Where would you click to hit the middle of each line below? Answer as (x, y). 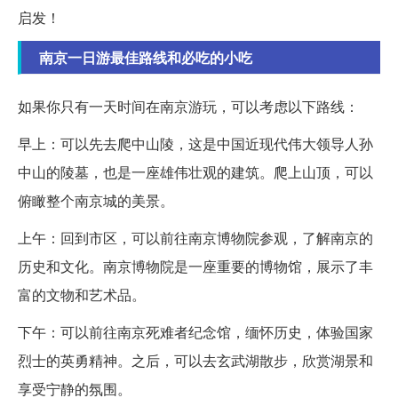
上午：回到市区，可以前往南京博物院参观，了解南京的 (195, 238)
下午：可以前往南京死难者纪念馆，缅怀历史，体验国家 (195, 332)
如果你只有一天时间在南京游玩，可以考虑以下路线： (188, 107)
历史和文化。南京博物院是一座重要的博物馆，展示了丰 (195, 267)
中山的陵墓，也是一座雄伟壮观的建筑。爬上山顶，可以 (195, 172)
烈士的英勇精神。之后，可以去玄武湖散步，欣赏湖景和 (195, 361)
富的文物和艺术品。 (82, 295)
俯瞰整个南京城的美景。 (96, 201)
